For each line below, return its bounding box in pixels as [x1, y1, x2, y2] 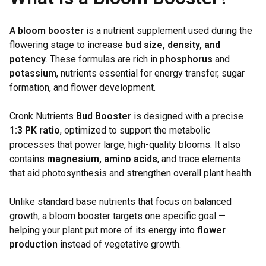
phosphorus [160, 53, 213, 65]
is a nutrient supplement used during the [84, 25, 252, 36]
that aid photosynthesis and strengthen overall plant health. [9, 167, 253, 179]
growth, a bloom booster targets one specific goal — [9, 210, 226, 221]
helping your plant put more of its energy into [9, 224, 197, 236]
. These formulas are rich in [46, 53, 160, 65]
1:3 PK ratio [9, 125, 60, 136]
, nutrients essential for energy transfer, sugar [56, 68, 245, 79]
